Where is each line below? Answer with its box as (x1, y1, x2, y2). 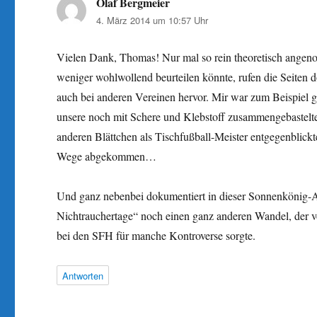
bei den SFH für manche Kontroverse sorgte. (57, 227, 256, 243)
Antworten (62, 268, 104, 282)
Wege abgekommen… (57, 148, 157, 163)
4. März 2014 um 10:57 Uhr (96, 13, 209, 27)
